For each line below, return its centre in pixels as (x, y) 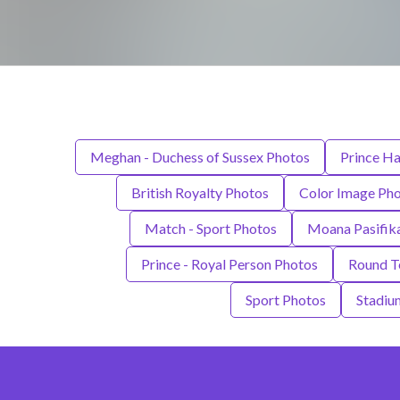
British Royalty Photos (200, 193)
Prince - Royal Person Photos (229, 264)
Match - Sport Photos (210, 229)
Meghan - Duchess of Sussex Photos (200, 157)
